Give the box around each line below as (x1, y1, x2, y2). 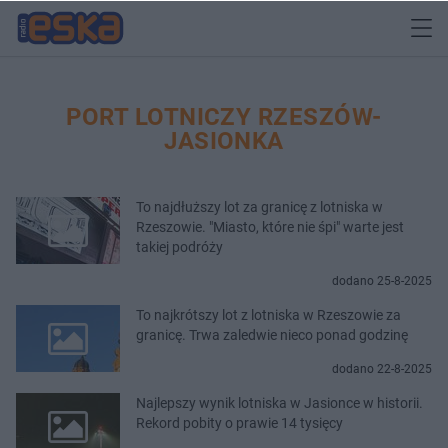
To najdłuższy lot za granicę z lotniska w (136, 198, 383, 215)
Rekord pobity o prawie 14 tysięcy (136, 414, 343, 431)
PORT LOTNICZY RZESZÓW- (66, 102, 382, 131)
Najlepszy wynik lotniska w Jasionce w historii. (136, 394, 423, 411)
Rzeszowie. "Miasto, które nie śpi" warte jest (136, 218, 404, 235)
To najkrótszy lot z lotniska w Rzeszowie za (136, 306, 401, 323)
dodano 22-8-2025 (332, 361, 432, 376)
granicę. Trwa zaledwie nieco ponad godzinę (136, 326, 408, 343)
